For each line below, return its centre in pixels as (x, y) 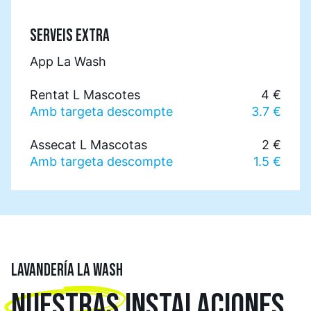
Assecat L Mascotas (89, 144)
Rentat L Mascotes (85, 94)
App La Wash (68, 61)
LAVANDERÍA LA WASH (67, 270)
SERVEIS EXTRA (70, 36)
